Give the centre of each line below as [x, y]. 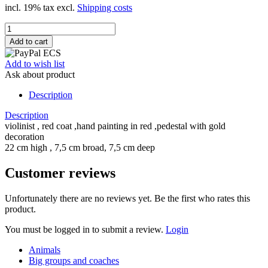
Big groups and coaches [74, 260]
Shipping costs [105, 7]
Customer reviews [60, 173]
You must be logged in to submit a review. [85, 229]
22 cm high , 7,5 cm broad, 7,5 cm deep [80, 147]
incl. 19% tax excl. [41, 7]
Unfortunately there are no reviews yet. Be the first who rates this [127, 198]
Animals [45, 249]
